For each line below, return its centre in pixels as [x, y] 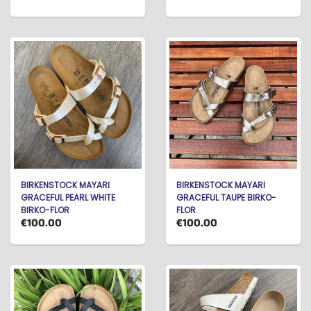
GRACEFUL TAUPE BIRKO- [226, 197]
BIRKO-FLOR [45, 210]
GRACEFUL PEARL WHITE [68, 197]
